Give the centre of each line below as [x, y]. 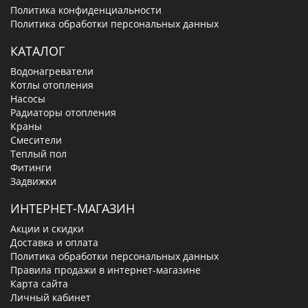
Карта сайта [39, 284]
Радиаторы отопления [63, 113]
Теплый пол [38, 154]
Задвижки [33, 181]
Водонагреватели [52, 71]
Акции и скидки [47, 229]
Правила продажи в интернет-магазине [106, 270]
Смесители [36, 140]
